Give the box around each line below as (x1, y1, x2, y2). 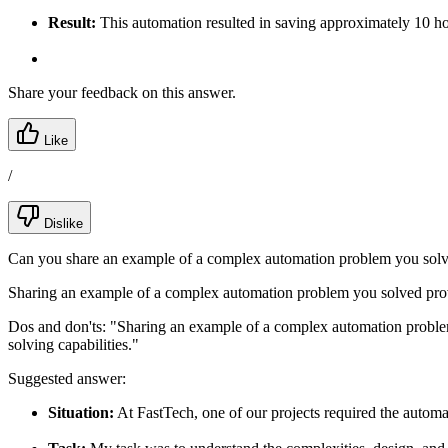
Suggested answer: (8, 369, 126, 387)
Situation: (48, 403, 114, 421)
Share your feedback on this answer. (8, 83, 236, 101)
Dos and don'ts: (8, 317, 110, 335)
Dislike (40, 215, 83, 231)
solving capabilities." (8, 335, 139, 353)
